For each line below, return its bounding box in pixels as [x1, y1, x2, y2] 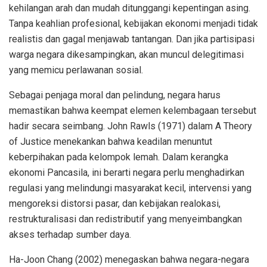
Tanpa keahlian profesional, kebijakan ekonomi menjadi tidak [9, 18, 258, 30]
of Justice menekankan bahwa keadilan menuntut [9, 136, 212, 148]
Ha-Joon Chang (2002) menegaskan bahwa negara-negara [9, 254, 249, 266]
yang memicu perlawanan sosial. [9, 64, 143, 76]
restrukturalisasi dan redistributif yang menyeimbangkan [9, 213, 242, 225]
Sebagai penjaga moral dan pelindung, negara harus [9, 89, 221, 101]
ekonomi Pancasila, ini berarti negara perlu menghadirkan [9, 167, 244, 179]
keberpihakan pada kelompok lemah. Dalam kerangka [9, 151, 228, 163]
